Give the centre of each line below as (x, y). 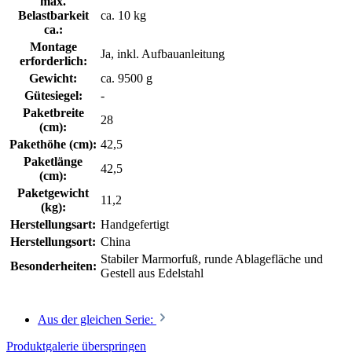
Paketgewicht (53, 192)
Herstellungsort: (53, 241)
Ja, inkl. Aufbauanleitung (163, 53)
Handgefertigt (135, 224)
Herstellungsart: (53, 224)
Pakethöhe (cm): (53, 144)
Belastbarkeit (53, 15)
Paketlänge (53, 161)
